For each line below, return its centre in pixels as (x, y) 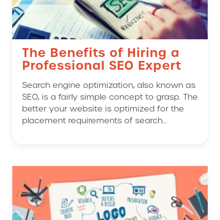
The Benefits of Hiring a (101, 53)
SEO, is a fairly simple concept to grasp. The (110, 97)
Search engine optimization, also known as (109, 85)
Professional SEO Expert (102, 65)
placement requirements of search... (95, 120)
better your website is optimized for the (103, 109)
